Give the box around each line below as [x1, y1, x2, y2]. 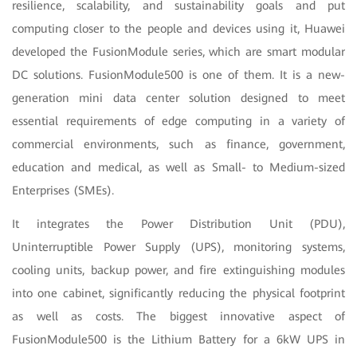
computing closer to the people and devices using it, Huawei [12, 22, 345, 37]
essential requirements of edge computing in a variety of [12, 114, 345, 129]
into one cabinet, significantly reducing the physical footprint [12, 286, 345, 301]
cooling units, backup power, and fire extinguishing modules [12, 263, 345, 278]
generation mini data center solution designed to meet [12, 91, 345, 106]
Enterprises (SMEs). [12, 183, 114, 198]
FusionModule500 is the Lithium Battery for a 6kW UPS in [12, 332, 345, 347]
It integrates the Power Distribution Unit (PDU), [12, 217, 345, 232]
